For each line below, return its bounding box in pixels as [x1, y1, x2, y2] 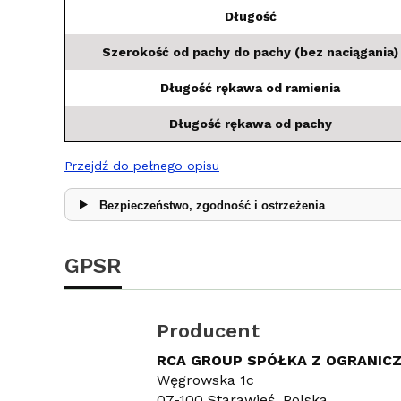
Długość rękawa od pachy [168, 115, 332, 131]
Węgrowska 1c [156, 371, 254, 388]
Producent [156, 319, 260, 342]
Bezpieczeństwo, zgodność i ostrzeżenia [98, 198, 325, 212]
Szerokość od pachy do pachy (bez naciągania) [102, 44, 398, 59]
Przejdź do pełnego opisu [64, 158, 219, 173]
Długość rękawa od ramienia [160, 80, 340, 95]
